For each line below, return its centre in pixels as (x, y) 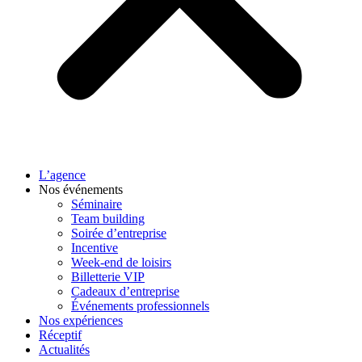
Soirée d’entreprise (119, 233)
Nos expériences (81, 320)
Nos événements (81, 189)
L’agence (62, 175)
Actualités (64, 349)
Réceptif (60, 335)
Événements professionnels (140, 306)
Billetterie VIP (108, 277)
